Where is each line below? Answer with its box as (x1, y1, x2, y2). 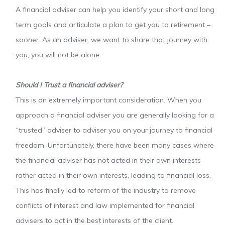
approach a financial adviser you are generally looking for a (16, 110, 214, 120)
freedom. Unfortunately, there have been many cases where (16, 141, 214, 150)
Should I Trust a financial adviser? (16, 80, 123, 90)
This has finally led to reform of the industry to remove (16, 186, 196, 195)
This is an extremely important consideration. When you (16, 95, 202, 105)
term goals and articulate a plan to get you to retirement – (16, 20, 211, 30)
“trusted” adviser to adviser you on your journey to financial (16, 126, 213, 135)
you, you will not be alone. (16, 50, 101, 60)
